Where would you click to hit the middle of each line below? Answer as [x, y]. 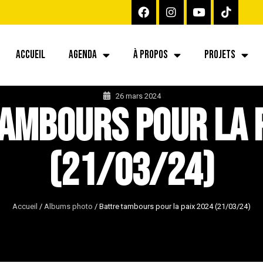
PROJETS [220, 55]
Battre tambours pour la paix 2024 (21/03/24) [175, 206]
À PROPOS [151, 55]
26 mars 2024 [138, 96]
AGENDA [83, 55]
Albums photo [68, 206]
